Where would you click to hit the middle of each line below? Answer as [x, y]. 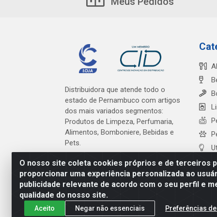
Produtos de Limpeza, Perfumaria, [119, 121]
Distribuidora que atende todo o [115, 89]
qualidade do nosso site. [64, 195]
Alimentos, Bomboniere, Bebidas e [119, 132]
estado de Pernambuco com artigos [123, 100]
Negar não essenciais [110, 208]
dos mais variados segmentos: [114, 111]
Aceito [45, 208]
